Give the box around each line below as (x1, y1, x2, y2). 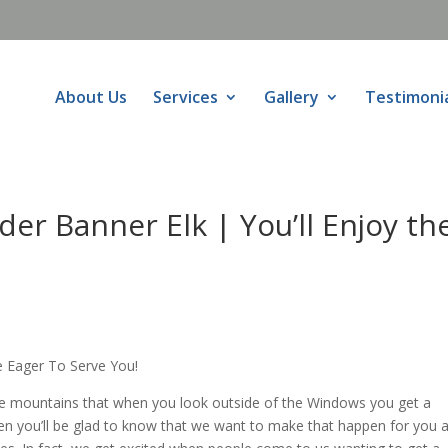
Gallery (264, 86, 319, 108)
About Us (55, 86, 127, 108)
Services (153, 86, 218, 108)
